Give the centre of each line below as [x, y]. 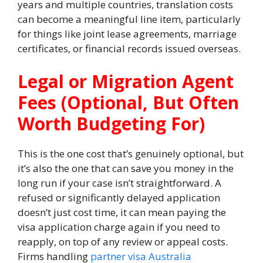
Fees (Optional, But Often [128, 102]
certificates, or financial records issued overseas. [129, 48]
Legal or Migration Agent [126, 81]
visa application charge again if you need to [119, 227]
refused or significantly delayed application [119, 197]
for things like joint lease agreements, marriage [127, 34]
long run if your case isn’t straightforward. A [119, 183]
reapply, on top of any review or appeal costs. [123, 241]
